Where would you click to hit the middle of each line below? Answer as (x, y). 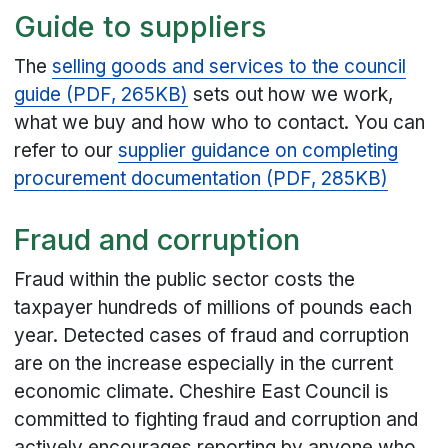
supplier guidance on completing (258, 151)
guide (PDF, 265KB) (101, 95)
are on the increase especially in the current (204, 364)
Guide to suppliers (141, 26)
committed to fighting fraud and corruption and (216, 420)
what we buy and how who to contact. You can (220, 123)
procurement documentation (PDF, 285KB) (201, 179)
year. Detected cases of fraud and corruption (212, 336)
